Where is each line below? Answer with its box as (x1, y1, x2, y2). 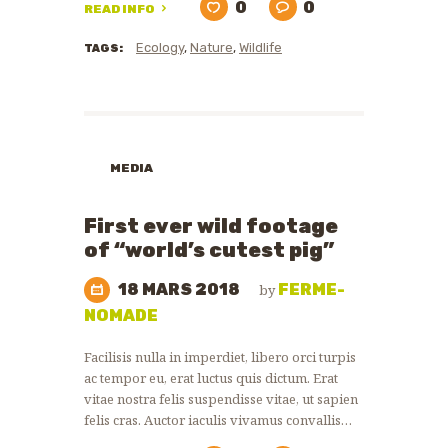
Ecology (136, 40, 184, 56)
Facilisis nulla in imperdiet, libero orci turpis (84, 348, 356, 367)
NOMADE (84, 305, 158, 325)
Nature (190, 40, 233, 56)
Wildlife (239, 40, 282, 56)
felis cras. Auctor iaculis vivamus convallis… (84, 411, 352, 430)
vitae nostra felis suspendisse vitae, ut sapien (84, 390, 358, 409)
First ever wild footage (84, 213, 338, 238)
